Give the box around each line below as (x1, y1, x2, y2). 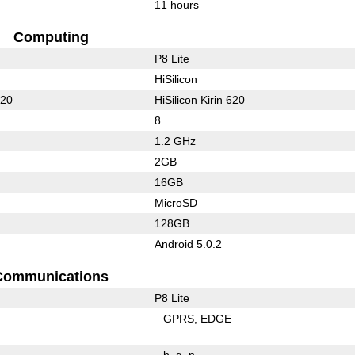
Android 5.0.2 (154, 237, 222, 250)
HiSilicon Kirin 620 (154, 93, 245, 106)
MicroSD (154, 196, 197, 209)
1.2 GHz (154, 134, 196, 147)
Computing (13, 29, 89, 45)
